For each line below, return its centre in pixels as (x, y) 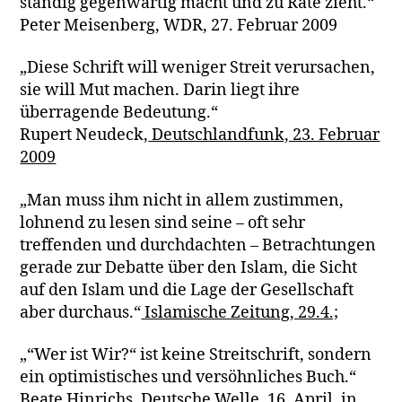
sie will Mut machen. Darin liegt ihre (160, 90)
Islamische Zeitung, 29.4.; (240, 312)
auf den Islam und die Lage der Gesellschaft (187, 290)
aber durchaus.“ (81, 312)
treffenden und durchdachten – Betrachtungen (198, 245)
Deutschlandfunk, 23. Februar (264, 135)
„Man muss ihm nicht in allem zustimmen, (182, 200)
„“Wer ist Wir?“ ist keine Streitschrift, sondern (196, 355)
